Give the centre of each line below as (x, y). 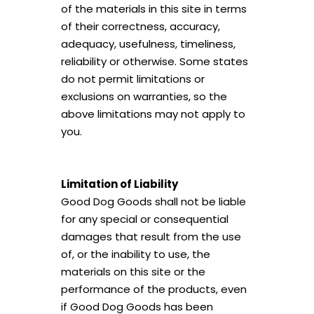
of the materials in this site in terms (153, 9)
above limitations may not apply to (153, 114)
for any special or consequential (144, 219)
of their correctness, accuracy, (140, 26)
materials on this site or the (133, 272)
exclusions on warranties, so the (144, 96)
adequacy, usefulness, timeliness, (148, 44)
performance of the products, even (153, 289)
